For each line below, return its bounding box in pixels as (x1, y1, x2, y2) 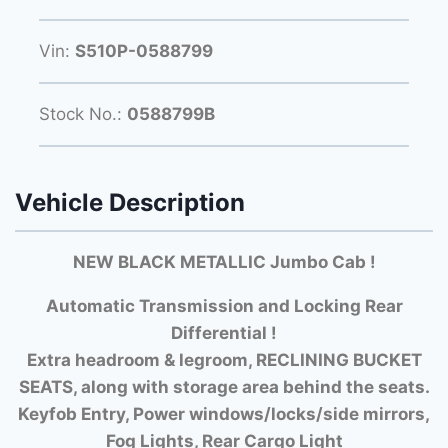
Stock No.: (39, 103, 127, 124)
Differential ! (171, 322, 277, 343)
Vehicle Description (15, 188, 245, 218)
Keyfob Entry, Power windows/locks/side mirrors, (18, 403, 430, 424)
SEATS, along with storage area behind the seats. (18, 376, 430, 397)
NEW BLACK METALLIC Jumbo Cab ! (72, 251, 376, 272)
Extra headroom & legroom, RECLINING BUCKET (26, 349, 422, 370)
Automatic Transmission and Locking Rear (45, 295, 403, 316)
